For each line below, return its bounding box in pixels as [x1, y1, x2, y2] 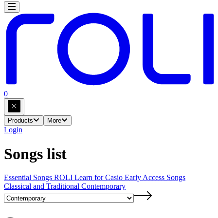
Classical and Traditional [4, 182, 81, 191]
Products [8, 117, 33, 125]
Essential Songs [4, 173, 54, 182]
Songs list [4, 145, 67, 163]
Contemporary [81, 182, 126, 191]
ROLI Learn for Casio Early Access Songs [54, 173, 185, 182]
